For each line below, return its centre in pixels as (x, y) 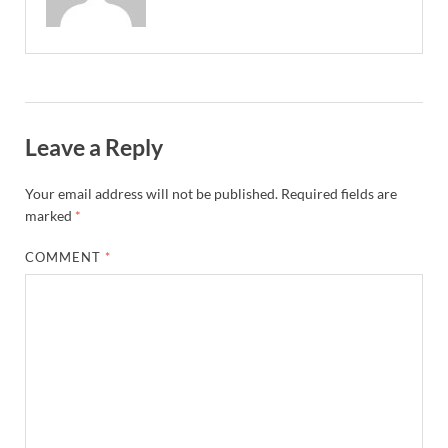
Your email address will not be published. (151, 194)
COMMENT (65, 257)
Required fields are (339, 194)
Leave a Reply (94, 147)
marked (50, 216)
